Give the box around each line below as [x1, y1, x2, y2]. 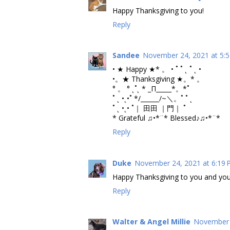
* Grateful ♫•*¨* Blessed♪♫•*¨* [112, 113, 220, 123]
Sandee [112, 50, 140, 61]
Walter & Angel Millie [112, 217, 190, 227]
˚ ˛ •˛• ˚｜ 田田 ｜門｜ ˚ [112, 103, 186, 113]
